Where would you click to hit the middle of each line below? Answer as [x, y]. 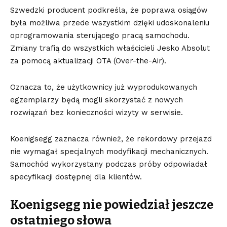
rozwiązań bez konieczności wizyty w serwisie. [97, 113]
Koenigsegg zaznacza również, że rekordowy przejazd [111, 139]
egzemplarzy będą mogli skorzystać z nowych [97, 100]
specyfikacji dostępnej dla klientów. [76, 177]
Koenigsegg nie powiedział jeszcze [112, 205]
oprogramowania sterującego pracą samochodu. [100, 36]
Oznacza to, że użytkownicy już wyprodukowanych [104, 87]
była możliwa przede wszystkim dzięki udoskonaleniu [110, 23]
